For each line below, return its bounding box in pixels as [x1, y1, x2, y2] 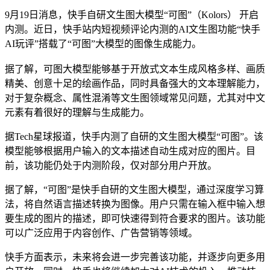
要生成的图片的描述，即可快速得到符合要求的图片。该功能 [5, 213, 265, 224]
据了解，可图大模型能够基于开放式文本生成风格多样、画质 [5, 63, 265, 74]
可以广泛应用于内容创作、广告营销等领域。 [5, 227, 198, 238]
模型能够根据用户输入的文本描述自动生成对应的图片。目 [5, 145, 256, 156]
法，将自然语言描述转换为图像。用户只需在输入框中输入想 [5, 198, 265, 209]
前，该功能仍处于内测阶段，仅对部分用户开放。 [5, 160, 217, 171]
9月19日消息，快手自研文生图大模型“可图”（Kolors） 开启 [5, 9, 259, 20]
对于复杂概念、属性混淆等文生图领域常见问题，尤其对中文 [5, 92, 265, 103]
